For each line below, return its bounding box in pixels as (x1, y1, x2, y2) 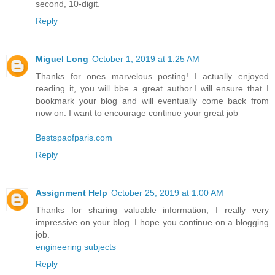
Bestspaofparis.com (36, 132, 112, 142)
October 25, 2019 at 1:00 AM (111, 187, 223, 198)
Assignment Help (36, 187, 107, 198)
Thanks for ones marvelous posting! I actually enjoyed (36, 71, 269, 81)
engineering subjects (36, 241, 116, 252)
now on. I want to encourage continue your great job (36, 107, 238, 118)
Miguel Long (36, 53, 88, 64)
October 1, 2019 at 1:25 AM (92, 53, 199, 64)
